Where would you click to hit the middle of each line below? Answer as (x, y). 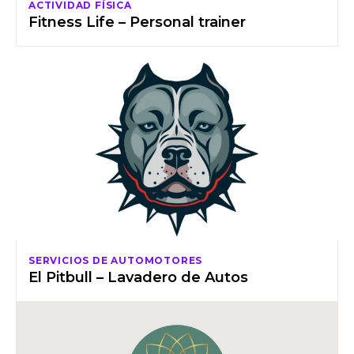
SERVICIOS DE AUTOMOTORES (116, 260)
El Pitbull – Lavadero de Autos (138, 277)
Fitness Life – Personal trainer (137, 23)
